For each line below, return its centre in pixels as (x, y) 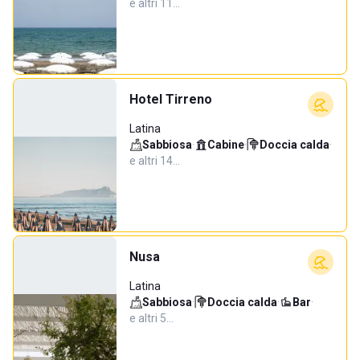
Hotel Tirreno (171, 99)
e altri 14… (155, 161)
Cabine (226, 145)
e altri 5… (151, 318)
